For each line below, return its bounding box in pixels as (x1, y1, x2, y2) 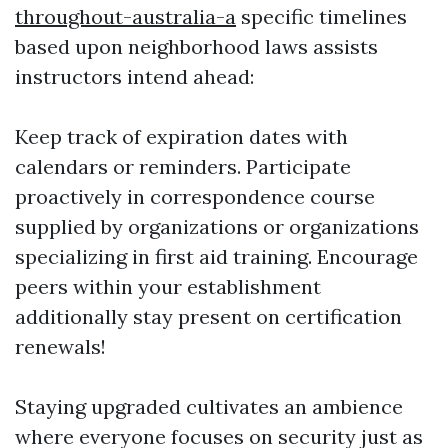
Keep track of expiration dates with (15, 124, 348, 149)
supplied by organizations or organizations (15, 214, 419, 239)
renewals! (15, 334, 106, 359)
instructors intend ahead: (15, 64, 254, 89)
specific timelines (236, 4, 407, 29)
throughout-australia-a (15, 4, 236, 29)
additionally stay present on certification (15, 304, 402, 329)
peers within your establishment (15, 274, 321, 299)
